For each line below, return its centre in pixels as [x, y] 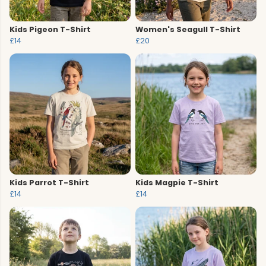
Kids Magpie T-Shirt [177, 183]
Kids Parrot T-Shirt [49, 183]
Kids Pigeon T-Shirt [50, 30]
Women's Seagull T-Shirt [188, 30]
